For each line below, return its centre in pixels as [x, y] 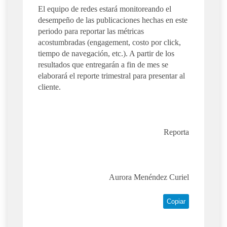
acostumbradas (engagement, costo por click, [109, 43]
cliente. [49, 87]
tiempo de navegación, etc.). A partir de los [106, 54]
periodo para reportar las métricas [91, 31]
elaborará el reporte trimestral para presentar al [111, 76]
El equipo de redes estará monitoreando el [105, 9]
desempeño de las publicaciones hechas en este [113, 20]
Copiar [176, 202]
